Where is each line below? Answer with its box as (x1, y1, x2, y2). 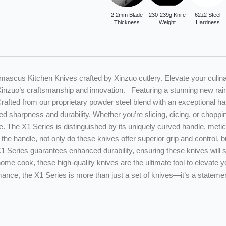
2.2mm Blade (111, 12, 143, 18)
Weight (159, 19, 176, 25)
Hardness (195, 19, 220, 25)
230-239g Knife (149, 12, 186, 18)
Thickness (114, 19, 140, 25)
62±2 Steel (195, 12, 220, 18)
